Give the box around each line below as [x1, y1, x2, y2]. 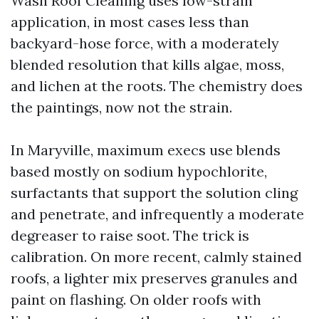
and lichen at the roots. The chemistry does [11, 77, 303, 95]
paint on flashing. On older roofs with [11, 291, 261, 308]
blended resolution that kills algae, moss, [11, 56, 284, 73]
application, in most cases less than [11, 13, 249, 31]
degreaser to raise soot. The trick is [11, 226, 249, 244]
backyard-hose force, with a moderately [11, 34, 279, 52]
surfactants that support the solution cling [11, 184, 298, 202]
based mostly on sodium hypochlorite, [11, 162, 267, 180]
